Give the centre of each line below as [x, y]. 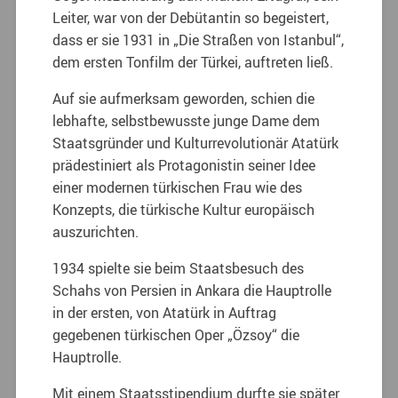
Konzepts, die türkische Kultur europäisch [184, 210]
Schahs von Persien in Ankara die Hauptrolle [192, 291]
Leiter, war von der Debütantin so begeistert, [191, 18]
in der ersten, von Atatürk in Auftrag [165, 313]
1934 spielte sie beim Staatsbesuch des [179, 269]
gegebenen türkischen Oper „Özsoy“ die [176, 335]
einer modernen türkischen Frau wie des [178, 188]
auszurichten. [96, 232]
